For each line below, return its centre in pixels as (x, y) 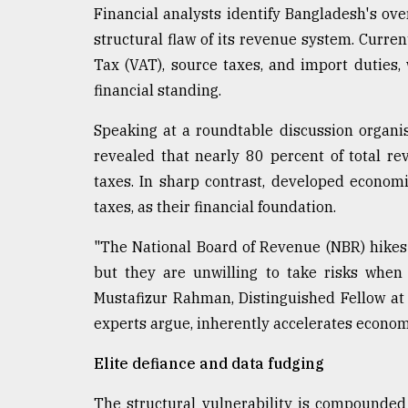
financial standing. (158, 91)
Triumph (52, 75)
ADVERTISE (61, 219)
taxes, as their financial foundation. (215, 207)
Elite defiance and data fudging (209, 364)
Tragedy (64, 40)
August (34, 117)
